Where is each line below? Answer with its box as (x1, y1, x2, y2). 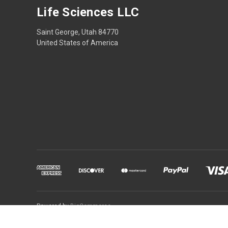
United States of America (37, 38, 118, 47)
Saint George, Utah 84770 (37, 27, 119, 36)
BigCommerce (70, 202, 111, 210)
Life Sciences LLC (37, 5, 139, 19)
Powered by (37, 202, 70, 210)
